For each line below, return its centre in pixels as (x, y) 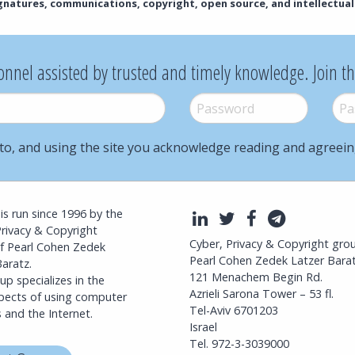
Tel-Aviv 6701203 (234, 310)
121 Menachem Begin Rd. (256, 277)
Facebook (301, 218)
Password (215, 103)
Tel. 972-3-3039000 (239, 343)
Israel (203, 326)
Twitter (270, 218)
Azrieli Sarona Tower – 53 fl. (261, 293)
